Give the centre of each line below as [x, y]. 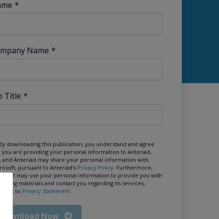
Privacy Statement [46, 191]
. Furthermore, [133, 167]
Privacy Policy [95, 167]
